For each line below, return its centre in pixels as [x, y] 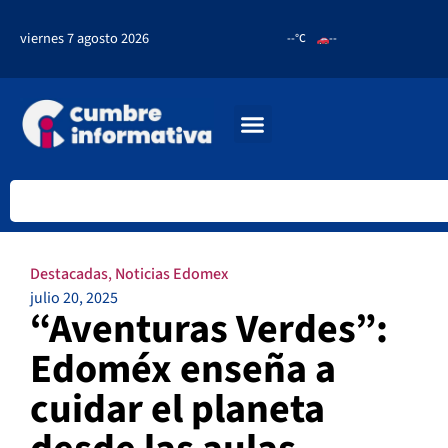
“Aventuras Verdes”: [209, 330]
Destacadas [69, 274]
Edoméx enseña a [183, 370]
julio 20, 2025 [74, 298]
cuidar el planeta [177, 410]
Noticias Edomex [171, 274]
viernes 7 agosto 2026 [84, 38]
